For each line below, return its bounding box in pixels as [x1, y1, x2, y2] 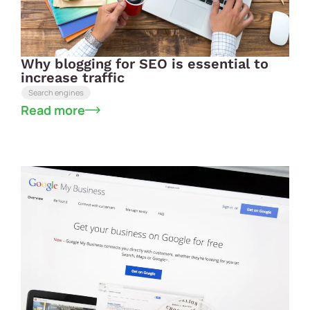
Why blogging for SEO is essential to [21, 55, 268, 72]
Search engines [28, 86, 84, 98]
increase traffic [21, 69, 125, 86]
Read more [21, 101, 85, 118]
